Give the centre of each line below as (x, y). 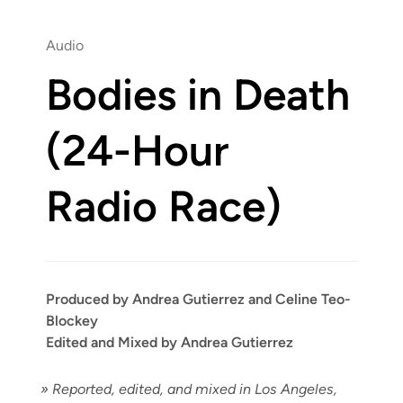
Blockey (72, 321)
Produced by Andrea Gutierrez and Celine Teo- (199, 300)
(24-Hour (138, 151)
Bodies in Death (198, 95)
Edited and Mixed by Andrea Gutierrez (170, 343)
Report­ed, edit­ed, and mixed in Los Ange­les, (193, 389)
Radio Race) (164, 206)
